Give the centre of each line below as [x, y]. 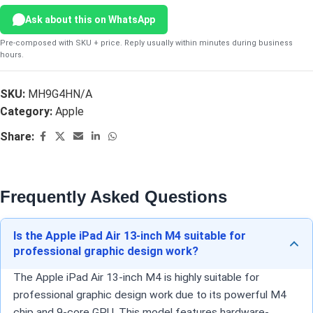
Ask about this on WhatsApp [90, 20]
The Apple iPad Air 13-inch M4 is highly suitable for [136, 278]
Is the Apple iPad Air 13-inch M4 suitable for [130, 236]
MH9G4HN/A [60, 94]
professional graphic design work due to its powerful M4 [150, 295]
